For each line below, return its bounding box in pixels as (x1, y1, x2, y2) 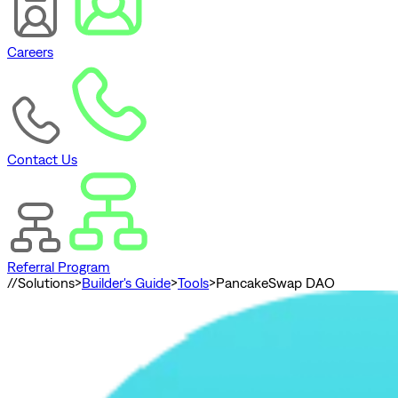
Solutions (18, 275, 75, 291)
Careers (7, 44, 53, 60)
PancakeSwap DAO (216, 275, 335, 291)
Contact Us (7, 151, 77, 168)
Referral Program (7, 259, 110, 275)
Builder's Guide (82, 275, 171, 291)
